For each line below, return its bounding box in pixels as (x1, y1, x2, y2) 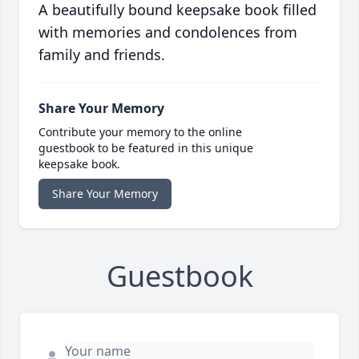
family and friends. (38, 44, 165, 64)
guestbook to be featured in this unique (38, 139, 253, 155)
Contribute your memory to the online (38, 123, 242, 139)
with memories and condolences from (38, 22, 297, 42)
